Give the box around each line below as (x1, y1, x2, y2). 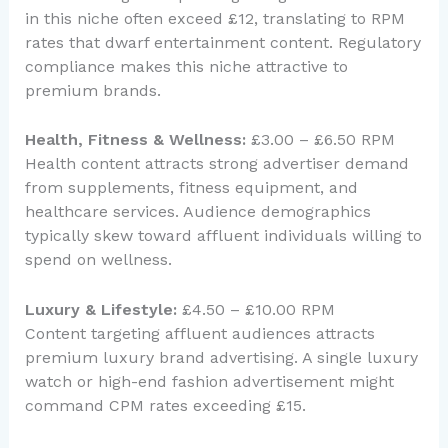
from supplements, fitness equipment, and (24, 178, 358, 198)
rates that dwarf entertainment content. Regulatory (24, 32, 421, 52)
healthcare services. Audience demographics (24, 202, 371, 222)
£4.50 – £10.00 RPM (176, 299, 335, 319)
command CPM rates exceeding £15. (24, 395, 306, 415)
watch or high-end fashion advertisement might (24, 371, 394, 391)
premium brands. (24, 80, 161, 100)
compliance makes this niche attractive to (24, 56, 348, 76)
